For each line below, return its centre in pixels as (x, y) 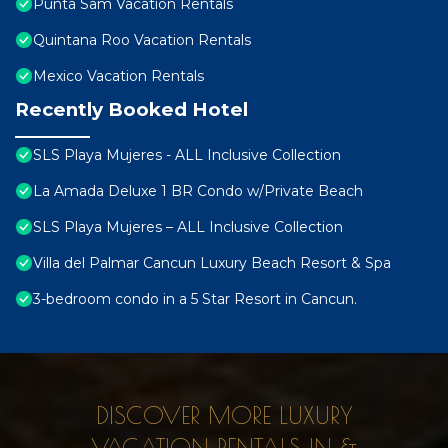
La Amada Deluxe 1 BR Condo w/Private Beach (198, 191)
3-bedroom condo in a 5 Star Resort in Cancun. (195, 299)
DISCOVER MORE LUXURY (224, 415)
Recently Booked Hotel (131, 110)
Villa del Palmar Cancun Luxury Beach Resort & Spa (212, 263)
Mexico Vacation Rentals (118, 76)
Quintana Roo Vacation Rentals (142, 40)
